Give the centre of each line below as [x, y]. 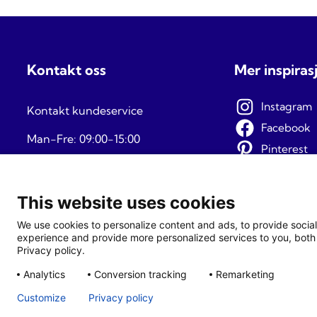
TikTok [278, 170]
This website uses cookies [126, 203]
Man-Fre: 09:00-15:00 [83, 138]
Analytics [44, 274]
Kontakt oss [67, 70]
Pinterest [284, 149]
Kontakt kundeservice [85, 110]
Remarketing [245, 274]
